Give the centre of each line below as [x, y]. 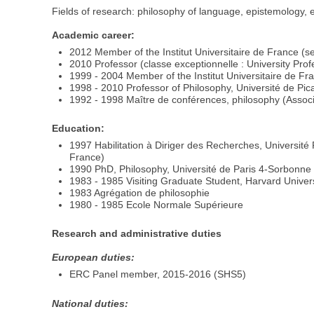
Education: [78, 128]
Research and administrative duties [137, 234]
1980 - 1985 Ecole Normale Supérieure [157, 205]
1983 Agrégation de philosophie [140, 193]
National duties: [90, 303]
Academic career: [94, 35]
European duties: [94, 258]
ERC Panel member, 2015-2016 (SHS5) [158, 274]
